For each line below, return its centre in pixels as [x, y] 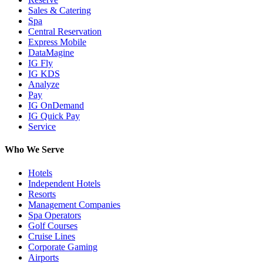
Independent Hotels [64, 183]
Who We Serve [34, 150]
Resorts [42, 194]
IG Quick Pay [54, 116]
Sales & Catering [60, 11]
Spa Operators [55, 215]
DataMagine [51, 53]
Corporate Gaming [63, 247]
